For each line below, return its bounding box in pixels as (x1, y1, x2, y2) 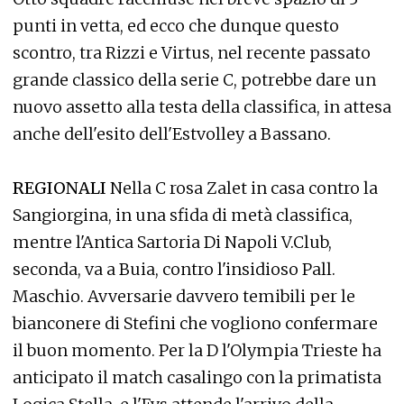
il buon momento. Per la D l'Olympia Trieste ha (13, 340, 381, 361)
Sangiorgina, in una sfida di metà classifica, (13, 205, 353, 225)
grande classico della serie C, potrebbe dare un (13, 69, 376, 90)
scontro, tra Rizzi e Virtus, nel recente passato (13, 42, 371, 63)
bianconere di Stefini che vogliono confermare (13, 313, 378, 334)
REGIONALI (13, 178, 106, 198)
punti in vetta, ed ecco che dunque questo (13, 15, 339, 36)
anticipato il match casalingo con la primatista (13, 367, 381, 388)
